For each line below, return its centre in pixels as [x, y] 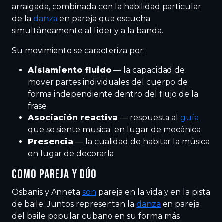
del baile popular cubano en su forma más [96, 216]
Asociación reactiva [73, 118]
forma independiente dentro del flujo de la [113, 94]
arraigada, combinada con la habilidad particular [107, 7]
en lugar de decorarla [71, 153]
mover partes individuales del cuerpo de [108, 82]
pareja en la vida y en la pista [153, 192]
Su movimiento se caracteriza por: [78, 50]
